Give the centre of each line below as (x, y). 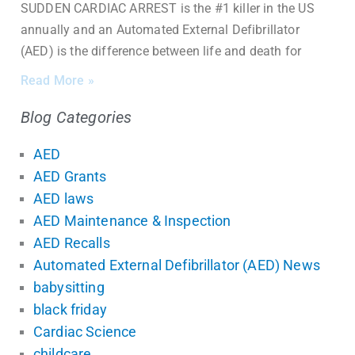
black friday (70, 309)
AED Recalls (72, 243)
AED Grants (70, 176)
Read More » (57, 80)
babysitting (69, 287)
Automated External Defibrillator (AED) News (177, 265)
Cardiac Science (85, 332)
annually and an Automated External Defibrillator (160, 30)
